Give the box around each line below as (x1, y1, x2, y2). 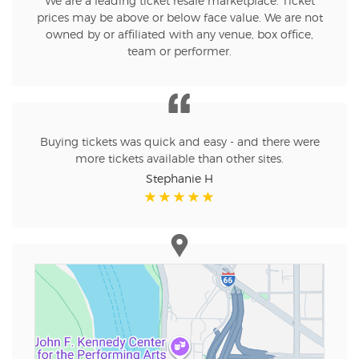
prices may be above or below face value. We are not (36, 13, 323, 25)
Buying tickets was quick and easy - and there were (39, 137, 320, 149)
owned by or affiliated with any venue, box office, (46, 30, 313, 42)
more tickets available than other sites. (75, 154, 284, 166)
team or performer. (127, 46, 232, 58)
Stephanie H (146, 174, 213, 186)
